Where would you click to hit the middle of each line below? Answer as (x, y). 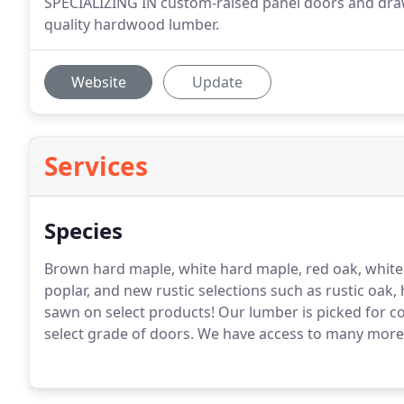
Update (217, 82)
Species (83, 230)
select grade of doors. (119, 334)
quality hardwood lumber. (132, 24)
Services (96, 166)
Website (98, 82)
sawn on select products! (129, 312)
